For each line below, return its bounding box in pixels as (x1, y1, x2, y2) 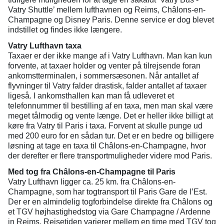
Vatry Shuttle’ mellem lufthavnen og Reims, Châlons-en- (8, 5, 205, 14)
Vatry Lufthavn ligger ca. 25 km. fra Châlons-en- (8, 177, 175, 186)
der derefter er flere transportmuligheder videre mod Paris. (8, 151, 212, 160)
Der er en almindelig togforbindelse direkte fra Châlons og (8, 197, 212, 206)
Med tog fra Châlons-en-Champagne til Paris (8, 167, 175, 176)
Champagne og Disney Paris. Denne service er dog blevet (8, 15, 214, 24)
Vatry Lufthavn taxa (8, 41, 81, 50)
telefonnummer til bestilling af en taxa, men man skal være (8, 101, 213, 110)
